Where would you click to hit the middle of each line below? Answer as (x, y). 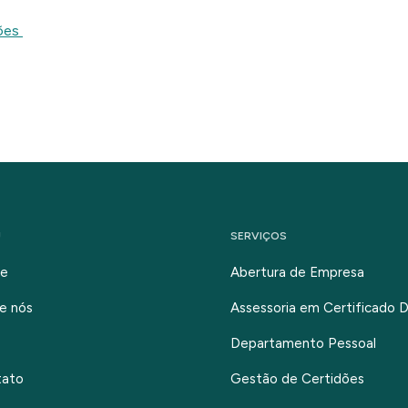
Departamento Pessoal (303, 343)
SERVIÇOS (258, 236)
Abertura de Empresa (297, 272)
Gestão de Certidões (297, 379)
